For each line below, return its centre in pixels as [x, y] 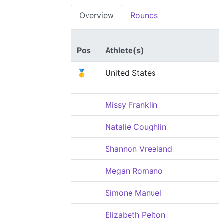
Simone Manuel [133, 193]
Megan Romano [134, 171]
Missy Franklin [131, 105]
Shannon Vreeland [139, 149]
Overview [97, 15]
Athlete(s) [125, 50]
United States [130, 73]
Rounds [144, 15]
